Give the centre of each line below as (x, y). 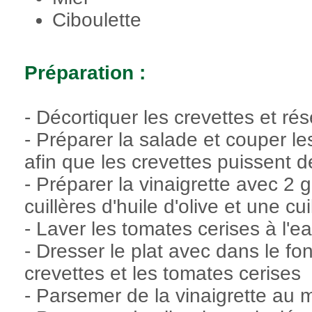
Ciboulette (100, 19)
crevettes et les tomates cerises (163, 274)
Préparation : (85, 73)
